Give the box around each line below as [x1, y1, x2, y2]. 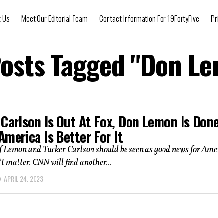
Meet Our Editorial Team [21, 13, 88, 24]
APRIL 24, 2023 [4, 173, 43, 183]
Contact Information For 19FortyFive [99, 13, 199, 24]
